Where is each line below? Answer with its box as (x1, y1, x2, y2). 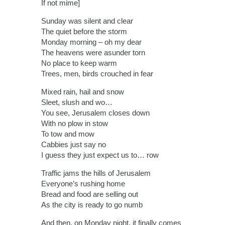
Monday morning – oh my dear (41, 38, 142, 47)
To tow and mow (41, 130, 94, 139)
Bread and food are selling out (41, 190, 138, 199)
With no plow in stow (41, 119, 108, 128)
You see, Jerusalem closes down (41, 108, 150, 118)
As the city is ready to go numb (41, 200, 143, 209)
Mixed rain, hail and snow (41, 87, 124, 96)
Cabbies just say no (41, 140, 106, 149)
